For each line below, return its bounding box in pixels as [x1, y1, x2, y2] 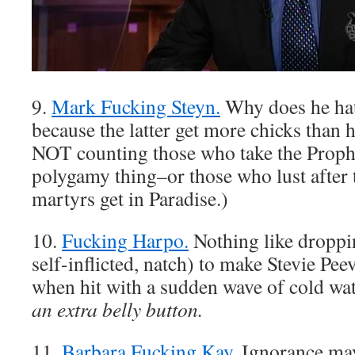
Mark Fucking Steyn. [52, 93, 220, 120]
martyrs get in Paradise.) [32, 185, 228, 212]
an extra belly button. [32, 296, 203, 323]
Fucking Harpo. [62, 227, 189, 254]
